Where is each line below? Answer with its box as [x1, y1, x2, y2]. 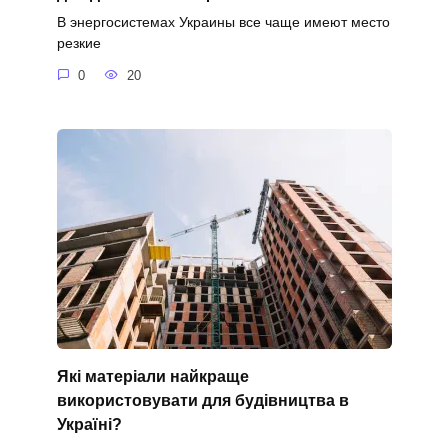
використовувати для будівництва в [56, 391, 349, 409]
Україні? [56, 415, 122, 433]
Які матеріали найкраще [56, 367, 249, 385]
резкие [56, 35, 101, 52]
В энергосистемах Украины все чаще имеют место [56, 14, 390, 31]
